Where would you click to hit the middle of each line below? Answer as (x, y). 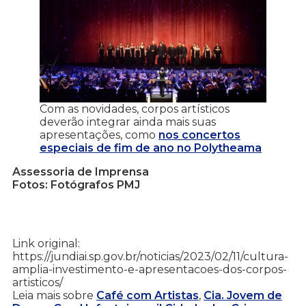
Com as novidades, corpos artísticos (135, 109)
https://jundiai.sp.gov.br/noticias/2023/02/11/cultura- (150, 256)
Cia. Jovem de (243, 295)
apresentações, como (99, 135)
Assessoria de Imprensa (81, 171)
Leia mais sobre (54, 295)
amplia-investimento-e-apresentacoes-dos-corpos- (150, 269)
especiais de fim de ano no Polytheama (151, 148)
